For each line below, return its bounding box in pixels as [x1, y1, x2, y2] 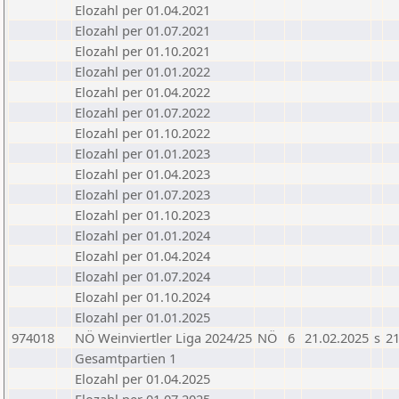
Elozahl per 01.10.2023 [75, 206, 210, 224]
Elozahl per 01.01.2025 [75, 308, 210, 326]
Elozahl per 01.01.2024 [75, 226, 210, 244]
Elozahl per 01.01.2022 [75, 62, 210, 80]
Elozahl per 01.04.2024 [75, 247, 210, 265]
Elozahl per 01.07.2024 [75, 267, 210, 285]
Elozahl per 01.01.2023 [75, 144, 210, 162]
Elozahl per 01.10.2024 [75, 288, 210, 305]
